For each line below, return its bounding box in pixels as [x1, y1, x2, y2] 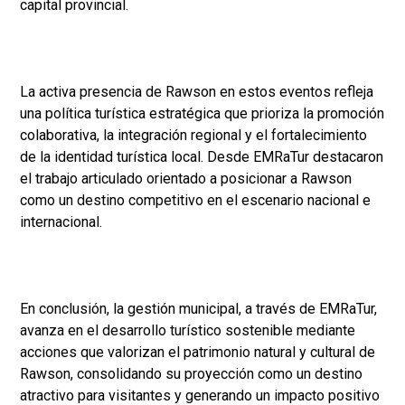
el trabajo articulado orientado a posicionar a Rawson [20, 170, 352, 188]
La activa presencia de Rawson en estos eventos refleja [20, 83, 373, 101]
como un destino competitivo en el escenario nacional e [20, 192, 371, 210]
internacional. [20, 213, 102, 231]
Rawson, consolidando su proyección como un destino [20, 365, 363, 383]
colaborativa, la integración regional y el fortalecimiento [20, 127, 367, 145]
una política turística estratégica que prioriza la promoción [20, 105, 384, 123]
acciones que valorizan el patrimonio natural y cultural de [20, 344, 375, 362]
